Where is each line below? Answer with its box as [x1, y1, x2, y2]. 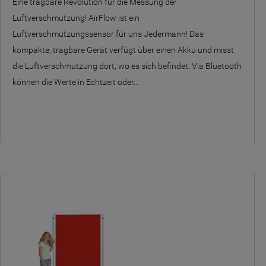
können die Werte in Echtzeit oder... [12, 77, 139, 87]
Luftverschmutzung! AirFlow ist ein [12, 13, 140, 23]
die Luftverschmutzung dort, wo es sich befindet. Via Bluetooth [12, 61, 242, 71]
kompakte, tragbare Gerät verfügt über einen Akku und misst [12, 45, 234, 55]
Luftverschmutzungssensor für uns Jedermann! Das [12, 29, 204, 39]
